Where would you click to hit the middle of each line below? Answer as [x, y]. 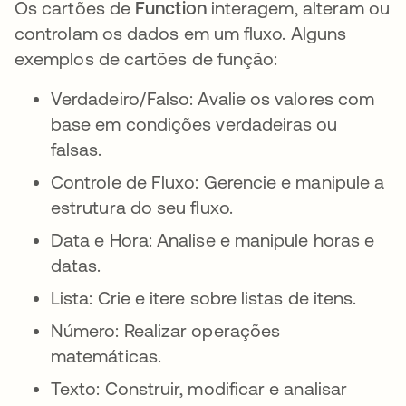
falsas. [77, 150]
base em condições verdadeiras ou [194, 124]
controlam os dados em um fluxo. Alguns [181, 34]
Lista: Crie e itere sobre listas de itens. [204, 298]
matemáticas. [106, 356]
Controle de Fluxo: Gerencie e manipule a [218, 182]
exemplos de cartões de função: [146, 59]
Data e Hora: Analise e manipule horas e [213, 240]
